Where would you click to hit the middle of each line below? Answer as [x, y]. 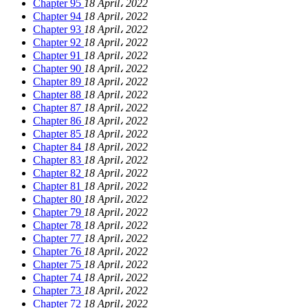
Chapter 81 [58, 186]
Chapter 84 [58, 147]
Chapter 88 [58, 95]
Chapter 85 [58, 134]
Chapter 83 [58, 160]
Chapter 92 [58, 43]
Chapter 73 [58, 291]
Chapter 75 [58, 265]
